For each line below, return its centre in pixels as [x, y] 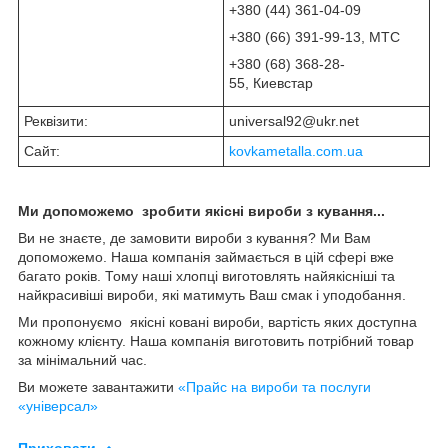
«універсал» [58, 405]
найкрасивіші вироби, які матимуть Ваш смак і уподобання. [212, 294]
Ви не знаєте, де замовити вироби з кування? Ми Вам [194, 237]
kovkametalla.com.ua [296, 150]
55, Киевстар [271, 82]
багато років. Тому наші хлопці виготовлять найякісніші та [206, 275]
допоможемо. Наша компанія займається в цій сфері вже [206, 256]
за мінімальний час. [82, 359]
